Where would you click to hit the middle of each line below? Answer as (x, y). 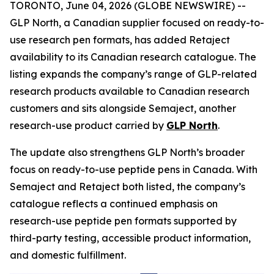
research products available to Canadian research (130, 91)
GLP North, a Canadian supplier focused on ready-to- (137, 23)
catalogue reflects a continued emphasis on (114, 204)
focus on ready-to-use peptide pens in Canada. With (134, 169)
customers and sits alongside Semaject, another (123, 108)
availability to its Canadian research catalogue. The (133, 57)
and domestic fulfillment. (68, 255)
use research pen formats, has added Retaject (120, 40)
